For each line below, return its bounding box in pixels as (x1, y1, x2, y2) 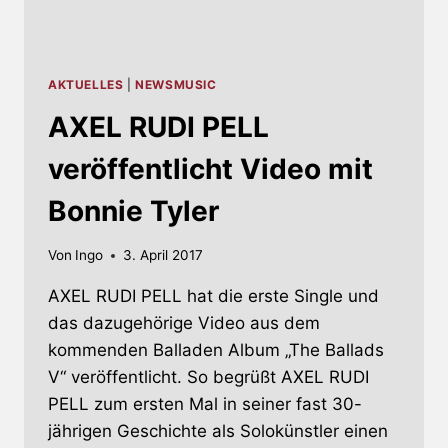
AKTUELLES (48, 76, 124, 92)
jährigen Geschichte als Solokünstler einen (48, 421, 388, 442)
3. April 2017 (123, 247, 204, 264)
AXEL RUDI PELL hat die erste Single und (48, 286, 379, 307)
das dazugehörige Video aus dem (48, 313, 320, 334)
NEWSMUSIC (135, 76, 217, 92)
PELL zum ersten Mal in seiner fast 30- (48, 394, 362, 415)
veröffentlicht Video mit (48, 151, 373, 186)
